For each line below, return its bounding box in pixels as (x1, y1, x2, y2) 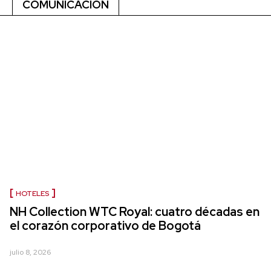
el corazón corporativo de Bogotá (10, 217, 201, 233)
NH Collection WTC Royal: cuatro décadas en (10, 203, 260, 220)
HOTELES (16, 188, 49, 198)
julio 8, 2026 (10, 247, 51, 257)
